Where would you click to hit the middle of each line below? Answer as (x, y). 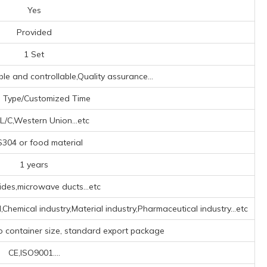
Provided (34, 32)
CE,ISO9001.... (34, 253)
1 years (34, 164)
